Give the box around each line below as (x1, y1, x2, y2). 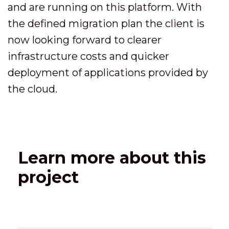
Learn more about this (18, 147, 206, 168)
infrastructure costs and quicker (8, 50, 169, 62)
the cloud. (8, 82, 57, 95)
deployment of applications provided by (8, 66, 208, 79)
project (18, 167, 79, 187)
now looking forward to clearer (8, 33, 162, 46)
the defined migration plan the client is (8, 17, 204, 30)
